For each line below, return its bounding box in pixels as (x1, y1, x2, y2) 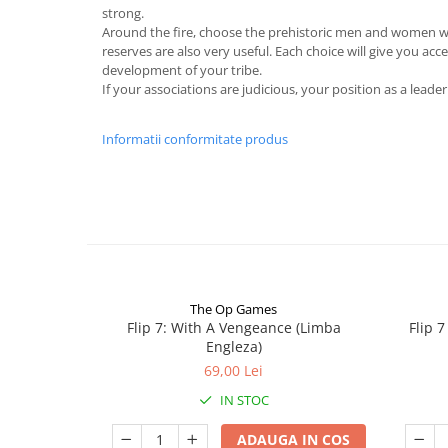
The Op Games (190, 299, 277, 318)
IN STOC (216, 390, 269, 409)
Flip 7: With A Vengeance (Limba (126, 317, 341, 337)
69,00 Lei (204, 360, 263, 380)
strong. (102, 3, 144, 22)
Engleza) (205, 336, 262, 356)
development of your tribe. (102, 60, 262, 79)
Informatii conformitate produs (102, 129, 288, 148)
